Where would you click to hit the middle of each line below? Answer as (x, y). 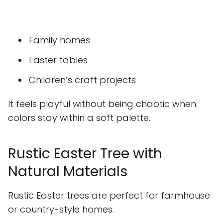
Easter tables (58, 60)
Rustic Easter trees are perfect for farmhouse (109, 196)
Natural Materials (68, 172)
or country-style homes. (61, 210)
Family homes (59, 40)
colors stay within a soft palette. (79, 118)
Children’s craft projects (82, 80)
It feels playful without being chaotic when (102, 104)
